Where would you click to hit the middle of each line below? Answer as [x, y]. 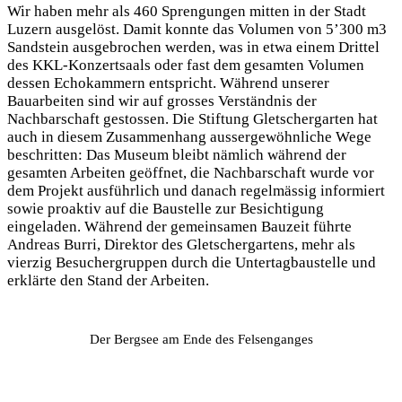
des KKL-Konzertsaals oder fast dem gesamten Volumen [186, 66]
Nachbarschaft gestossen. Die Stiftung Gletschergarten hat [192, 119]
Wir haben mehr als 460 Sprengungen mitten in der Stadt [187, 12]
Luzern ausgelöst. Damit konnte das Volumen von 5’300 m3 [197, 30]
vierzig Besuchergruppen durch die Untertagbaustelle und [192, 263]
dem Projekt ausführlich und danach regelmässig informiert [196, 191]
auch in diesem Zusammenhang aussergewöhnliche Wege [189, 137]
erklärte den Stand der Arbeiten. [108, 281]
